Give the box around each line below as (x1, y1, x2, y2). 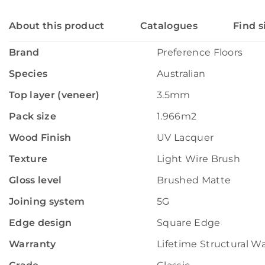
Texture (9, 153, 48, 164)
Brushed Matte (157, 174, 231, 186)
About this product (9, 20, 105, 31)
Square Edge (157, 217, 221, 228)
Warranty (9, 238, 56, 250)
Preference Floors (157, 47, 243, 58)
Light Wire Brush (157, 153, 241, 164)
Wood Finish (9, 132, 72, 143)
